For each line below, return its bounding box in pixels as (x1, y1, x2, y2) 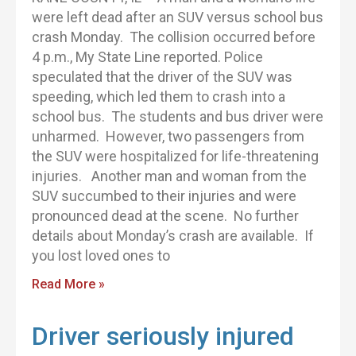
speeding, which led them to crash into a (32, 88, 285, 105)
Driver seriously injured (32, 321, 294, 351)
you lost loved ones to (32, 247, 170, 264)
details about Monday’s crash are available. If (32, 227, 314, 244)
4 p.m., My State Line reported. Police (32, 48, 263, 65)
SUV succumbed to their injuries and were (32, 188, 296, 204)
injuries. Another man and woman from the (32, 168, 307, 184)
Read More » (32, 277, 105, 292)
